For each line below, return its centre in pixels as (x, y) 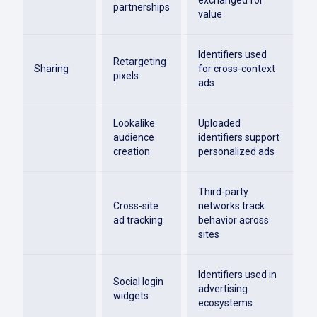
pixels (126, 76)
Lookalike (134, 123)
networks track (231, 206)
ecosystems (225, 303)
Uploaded (219, 123)
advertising (223, 289)
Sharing (51, 69)
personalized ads (236, 151)
